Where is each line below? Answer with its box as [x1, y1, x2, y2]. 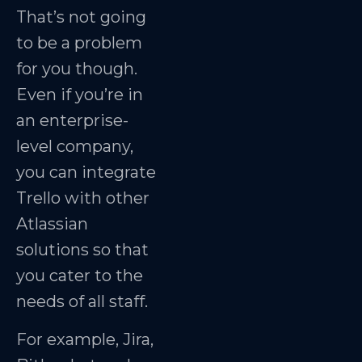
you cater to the [16, 266, 143, 286]
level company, [16, 137, 133, 157]
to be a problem [16, 33, 142, 53]
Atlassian [16, 214, 88, 234]
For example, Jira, [16, 329, 154, 349]
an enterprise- [16, 111, 128, 131]
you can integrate [16, 162, 156, 183]
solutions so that [16, 240, 149, 260]
